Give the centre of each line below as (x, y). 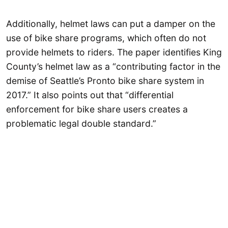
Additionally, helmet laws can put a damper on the (111, 23)
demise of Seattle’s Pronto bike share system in (105, 80)
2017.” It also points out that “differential (90, 95)
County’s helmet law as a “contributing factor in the (113, 66)
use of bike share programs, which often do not (106, 38)
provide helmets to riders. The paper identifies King (114, 52)
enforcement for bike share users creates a (97, 109)
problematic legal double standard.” (81, 123)
